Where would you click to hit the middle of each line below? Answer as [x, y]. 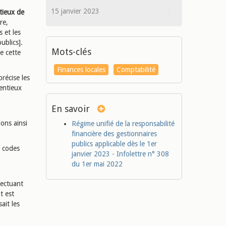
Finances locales [81, 70]
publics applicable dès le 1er [114, 144]
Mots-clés [71, 52]
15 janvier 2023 [75, 11]
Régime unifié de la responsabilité [123, 124]
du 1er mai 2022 [97, 164]
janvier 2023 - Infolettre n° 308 [120, 154]
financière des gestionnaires [114, 134]
